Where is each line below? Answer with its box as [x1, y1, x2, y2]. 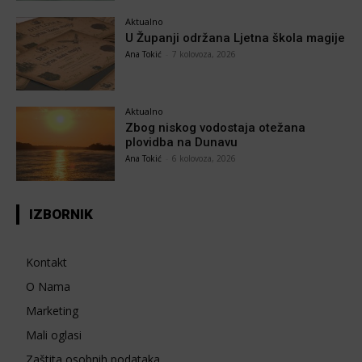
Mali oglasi [26, 327, 82, 343]
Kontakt [26, 255, 67, 271]
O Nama [26, 279, 70, 295]
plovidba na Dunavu [125, 135, 238, 150]
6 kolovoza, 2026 [172, 153, 237, 165]
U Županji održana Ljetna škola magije [125, 30, 346, 45]
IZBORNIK [29, 206, 93, 223]
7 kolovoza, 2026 [172, 48, 237, 60]
